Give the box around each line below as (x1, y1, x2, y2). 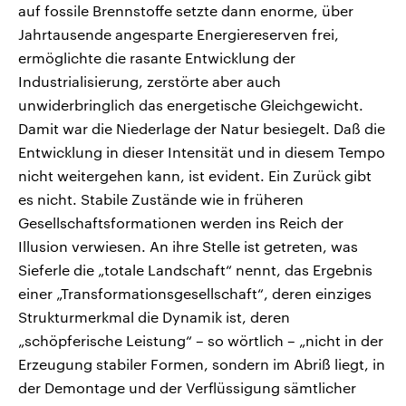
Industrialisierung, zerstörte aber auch (18, 72, 281, 90)
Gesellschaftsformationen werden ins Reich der (18, 213, 343, 231)
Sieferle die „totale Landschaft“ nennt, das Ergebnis (18, 260, 372, 278)
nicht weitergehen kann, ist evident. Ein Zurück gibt (18, 166, 372, 184)
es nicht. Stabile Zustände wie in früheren (18, 189, 304, 208)
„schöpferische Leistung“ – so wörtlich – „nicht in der (18, 331, 383, 349)
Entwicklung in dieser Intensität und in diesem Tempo (18, 142, 385, 160)
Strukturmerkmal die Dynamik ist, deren (18, 307, 290, 325)
